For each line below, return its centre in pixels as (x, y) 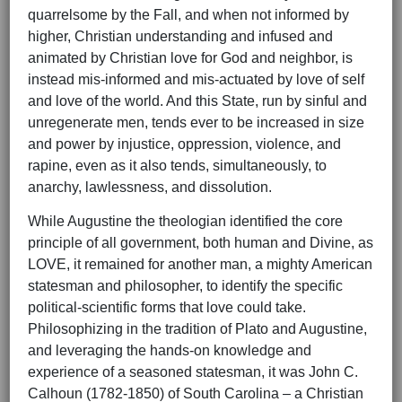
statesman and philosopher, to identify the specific (185, 286)
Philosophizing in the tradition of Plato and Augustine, (197, 329)
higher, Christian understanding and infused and (180, 37)
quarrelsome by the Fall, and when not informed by (188, 15)
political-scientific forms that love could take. (167, 308)
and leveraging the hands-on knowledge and (170, 351)
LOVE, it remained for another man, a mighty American (200, 265)
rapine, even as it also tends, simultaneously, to (177, 166)
